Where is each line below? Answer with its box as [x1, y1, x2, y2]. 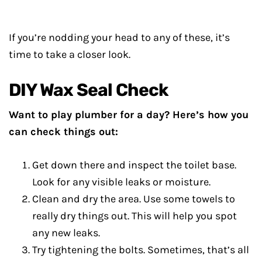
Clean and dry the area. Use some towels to [32, 192, 235, 206]
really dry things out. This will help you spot [32, 209, 237, 223]
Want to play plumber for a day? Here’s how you [9, 108, 249, 122]
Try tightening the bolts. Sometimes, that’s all [32, 243, 249, 257]
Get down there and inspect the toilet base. [32, 158, 236, 172]
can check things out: [9, 125, 118, 139]
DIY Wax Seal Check [9, 80, 169, 101]
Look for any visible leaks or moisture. [32, 175, 211, 189]
